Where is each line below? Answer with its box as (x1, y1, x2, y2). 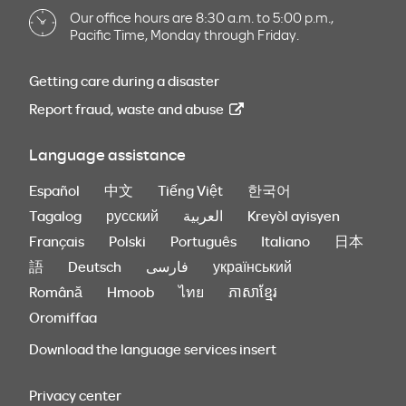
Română (29, 282, 82, 301)
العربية (183, 206, 223, 225)
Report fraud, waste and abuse (29, 99, 224, 118)
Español (29, 180, 80, 199)
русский (106, 206, 159, 225)
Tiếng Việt (158, 180, 223, 199)
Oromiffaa (29, 307, 97, 326)
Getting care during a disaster (29, 71, 219, 90)
